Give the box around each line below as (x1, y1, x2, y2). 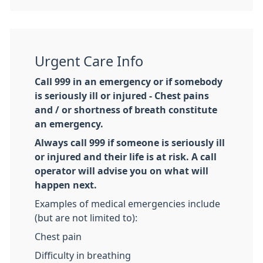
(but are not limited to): (35, 213, 137, 223)
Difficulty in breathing (35, 251, 131, 261)
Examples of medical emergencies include (35, 199, 220, 209)
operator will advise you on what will (35, 166, 208, 176)
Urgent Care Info (35, 55, 143, 69)
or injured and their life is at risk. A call (35, 152, 217, 162)
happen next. (35, 180, 97, 190)
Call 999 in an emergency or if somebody (35, 77, 222, 87)
